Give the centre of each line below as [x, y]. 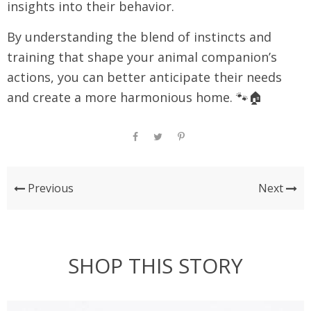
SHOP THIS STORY [155, 266]
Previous [49, 188]
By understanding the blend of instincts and [139, 37]
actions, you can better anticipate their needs [144, 77]
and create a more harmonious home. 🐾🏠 [135, 98]
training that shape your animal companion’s [142, 57]
